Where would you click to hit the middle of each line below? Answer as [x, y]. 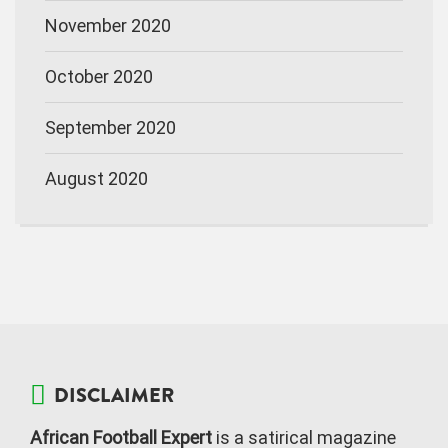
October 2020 [99, 76]
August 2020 [96, 178]
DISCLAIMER [114, 395]
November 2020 [108, 25]
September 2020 [110, 127]
